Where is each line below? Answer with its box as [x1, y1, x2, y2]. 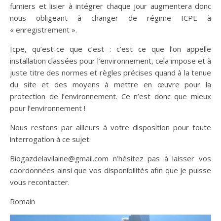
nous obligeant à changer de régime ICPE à [10, 12, 211, 23]
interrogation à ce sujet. [10, 134, 91, 144]
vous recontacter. [10, 177, 70, 187]
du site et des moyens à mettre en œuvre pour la [10, 79, 211, 89]
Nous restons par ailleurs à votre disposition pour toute [10, 122, 211, 132]
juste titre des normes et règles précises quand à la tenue [10, 67, 211, 77]
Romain [10, 196, 35, 206]
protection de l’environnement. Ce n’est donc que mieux [10, 91, 211, 101]
